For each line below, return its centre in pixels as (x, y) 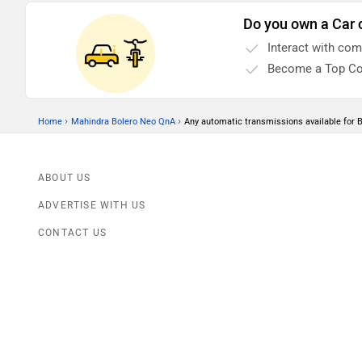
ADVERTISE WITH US (92, 206)
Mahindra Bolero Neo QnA (123, 122)
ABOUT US (65, 178)
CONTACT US (72, 233)
